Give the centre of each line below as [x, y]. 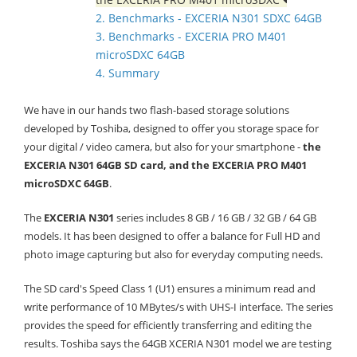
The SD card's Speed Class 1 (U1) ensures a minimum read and [170, 288]
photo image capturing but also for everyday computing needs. [173, 254]
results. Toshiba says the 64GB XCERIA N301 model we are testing [178, 343]
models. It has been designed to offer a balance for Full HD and [172, 236]
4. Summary [127, 73]
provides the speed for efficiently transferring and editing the [168, 325]
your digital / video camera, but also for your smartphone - [162, 147]
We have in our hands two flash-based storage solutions [157, 110]
